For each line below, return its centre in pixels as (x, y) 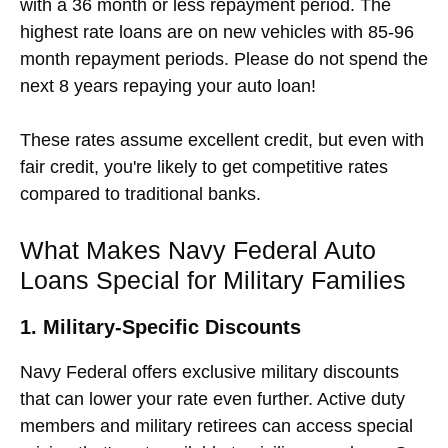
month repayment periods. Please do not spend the (224, 58)
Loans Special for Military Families (213, 279)
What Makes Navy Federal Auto (198, 249)
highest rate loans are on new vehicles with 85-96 (217, 31)
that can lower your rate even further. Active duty (212, 398)
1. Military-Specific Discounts (160, 326)
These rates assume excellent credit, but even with (222, 139)
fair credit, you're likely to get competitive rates (204, 166)
